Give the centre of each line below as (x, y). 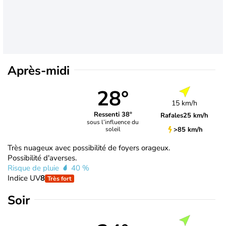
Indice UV (24, 178)
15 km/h (185, 103)
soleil (113, 129)
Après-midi (39, 70)
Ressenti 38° (113, 115)
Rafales (172, 115)
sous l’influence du (113, 122)
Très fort (60, 178)
